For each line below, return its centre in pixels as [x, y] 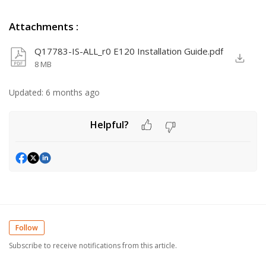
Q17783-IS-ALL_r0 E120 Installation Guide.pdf [129, 51]
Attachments [41, 26]
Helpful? [109, 124]
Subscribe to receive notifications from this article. [93, 246]
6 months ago [73, 92]
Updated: [26, 92]
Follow [27, 228]
